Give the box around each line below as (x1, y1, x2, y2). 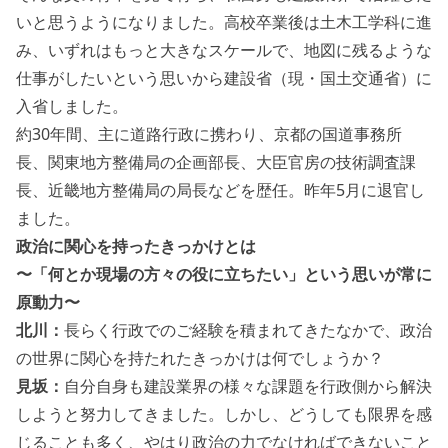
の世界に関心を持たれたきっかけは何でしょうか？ (16, 346, 384, 369)
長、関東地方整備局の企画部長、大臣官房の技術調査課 (16, 150, 416, 173)
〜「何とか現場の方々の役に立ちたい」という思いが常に (16, 262, 432, 285)
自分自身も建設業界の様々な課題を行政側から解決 (64, 374, 432, 397)
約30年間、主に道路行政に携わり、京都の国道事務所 (16, 122, 402, 145)
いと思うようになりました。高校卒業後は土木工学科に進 (16, 10, 432, 33)
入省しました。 (16, 94, 128, 117)
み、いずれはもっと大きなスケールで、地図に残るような (16, 38, 432, 61)
